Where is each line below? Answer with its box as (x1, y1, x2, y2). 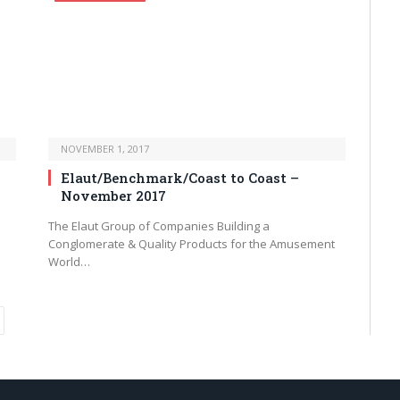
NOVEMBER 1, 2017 (61, 141, 149, 155)
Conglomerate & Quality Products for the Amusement (48, 235, 335, 252)
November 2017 (61, 186, 166, 204)
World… (48, 253, 90, 270)
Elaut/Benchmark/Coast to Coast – (61, 168, 299, 187)
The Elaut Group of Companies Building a (48, 217, 270, 234)
